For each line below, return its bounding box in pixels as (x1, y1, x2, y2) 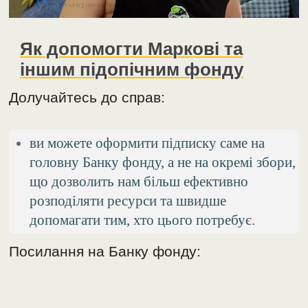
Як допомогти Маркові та (20, 38, 243, 58)
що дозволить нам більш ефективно (30, 173, 249, 189)
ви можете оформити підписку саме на (30, 134, 265, 151)
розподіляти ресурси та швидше (30, 192, 227, 208)
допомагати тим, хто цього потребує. (30, 211, 256, 228)
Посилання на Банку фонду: (9, 243, 201, 259)
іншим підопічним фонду (20, 59, 244, 79)
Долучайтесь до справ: (9, 89, 166, 105)
